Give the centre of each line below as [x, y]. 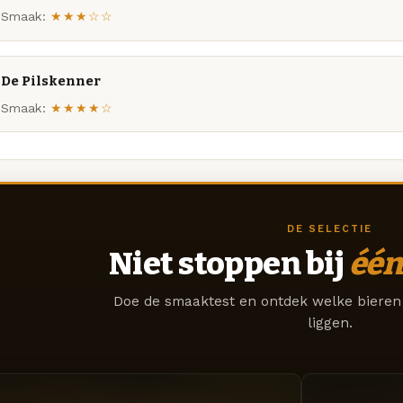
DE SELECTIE [330, 229]
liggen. [330, 323]
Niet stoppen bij [228, 264]
